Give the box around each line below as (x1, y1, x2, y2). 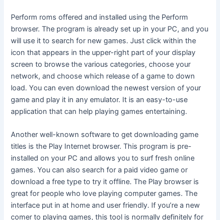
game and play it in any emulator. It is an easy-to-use (11, 95, 188, 104)
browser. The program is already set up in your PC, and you (11, 24, 209, 33)
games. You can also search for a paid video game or (11, 165, 188, 175)
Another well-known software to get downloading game (11, 130, 199, 139)
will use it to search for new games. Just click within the (11, 36, 196, 45)
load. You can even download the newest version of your (11, 83, 201, 92)
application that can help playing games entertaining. (11, 107, 188, 116)
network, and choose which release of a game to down (11, 71, 195, 81)
